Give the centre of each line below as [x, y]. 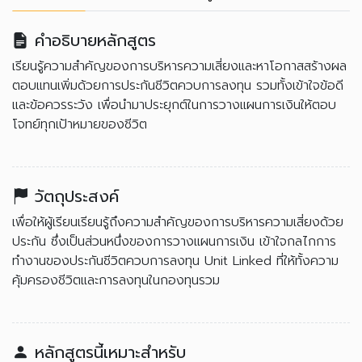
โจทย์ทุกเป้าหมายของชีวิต [80, 124]
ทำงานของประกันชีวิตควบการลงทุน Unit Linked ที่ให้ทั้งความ [175, 261]
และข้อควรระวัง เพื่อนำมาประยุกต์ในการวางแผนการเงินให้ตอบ [174, 105]
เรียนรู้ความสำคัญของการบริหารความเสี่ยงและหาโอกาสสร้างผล [179, 66]
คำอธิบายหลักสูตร [95, 40]
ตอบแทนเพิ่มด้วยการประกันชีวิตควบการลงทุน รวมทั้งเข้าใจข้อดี [178, 86]
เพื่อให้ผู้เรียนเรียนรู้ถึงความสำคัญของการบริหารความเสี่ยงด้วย [178, 222]
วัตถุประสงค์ [77, 196]
